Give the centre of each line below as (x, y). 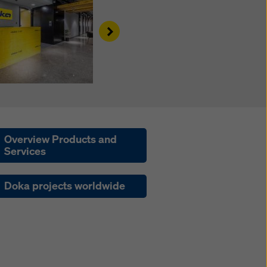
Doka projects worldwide (65, 186)
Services (25, 151)
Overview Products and (61, 139)
